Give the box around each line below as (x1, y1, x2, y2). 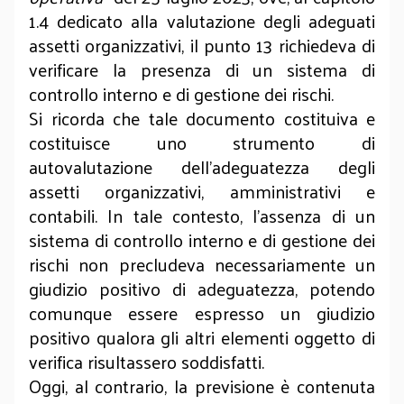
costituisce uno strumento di (29, 126, 375, 159)
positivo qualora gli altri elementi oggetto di (29, 321, 375, 353)
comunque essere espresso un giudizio (29, 297, 375, 329)
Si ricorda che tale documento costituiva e (29, 102, 375, 134)
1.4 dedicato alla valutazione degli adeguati (29, 5, 375, 37)
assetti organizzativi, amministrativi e (29, 175, 375, 207)
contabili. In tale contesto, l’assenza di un (29, 199, 375, 232)
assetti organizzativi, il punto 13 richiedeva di (29, 29, 375, 61)
